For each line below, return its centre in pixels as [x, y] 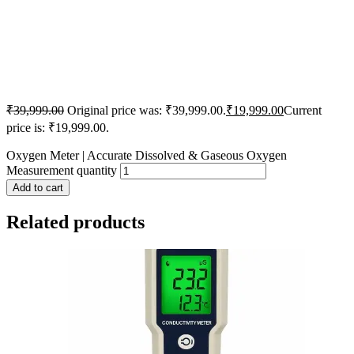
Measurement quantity [62, 171]
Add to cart [38, 188]
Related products [75, 222]
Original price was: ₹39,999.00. [147, 111]
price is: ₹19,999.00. [58, 128]
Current [303, 111]
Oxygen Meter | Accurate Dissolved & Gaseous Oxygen [147, 156]
